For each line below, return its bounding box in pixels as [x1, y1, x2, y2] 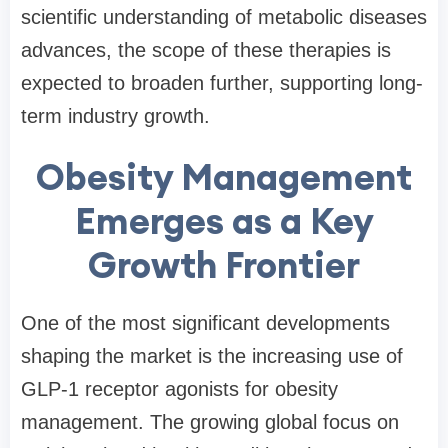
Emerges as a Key [74, 198, 374, 245]
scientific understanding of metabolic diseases [21, 6, 427, 29]
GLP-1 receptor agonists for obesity [21, 378, 338, 401]
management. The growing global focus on [21, 411, 399, 434]
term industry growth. [21, 105, 210, 128]
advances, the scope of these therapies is [21, 39, 391, 62]
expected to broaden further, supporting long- [21, 72, 423, 95]
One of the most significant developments [21, 312, 390, 335]
